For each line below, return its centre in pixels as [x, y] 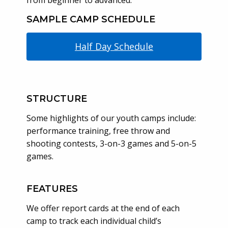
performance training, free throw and [98, 131]
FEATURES [52, 189]
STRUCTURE [56, 98]
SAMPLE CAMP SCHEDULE [91, 20]
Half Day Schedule [114, 47]
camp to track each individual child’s [94, 221]
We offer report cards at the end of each [103, 208]
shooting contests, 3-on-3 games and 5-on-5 [111, 143]
